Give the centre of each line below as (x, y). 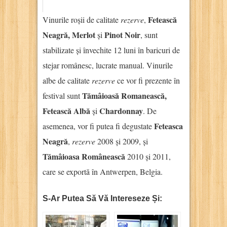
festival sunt (62, 95)
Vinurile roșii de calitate (82, 19)
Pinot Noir (122, 34)
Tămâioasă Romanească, (124, 95)
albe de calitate (67, 80)
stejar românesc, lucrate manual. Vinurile (108, 65)
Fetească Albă (66, 110)
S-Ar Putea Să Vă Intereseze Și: (102, 198)
